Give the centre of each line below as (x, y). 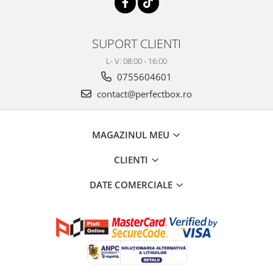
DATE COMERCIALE (132, 185)
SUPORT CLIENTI (136, 44)
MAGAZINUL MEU (132, 135)
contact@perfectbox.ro (143, 94)
